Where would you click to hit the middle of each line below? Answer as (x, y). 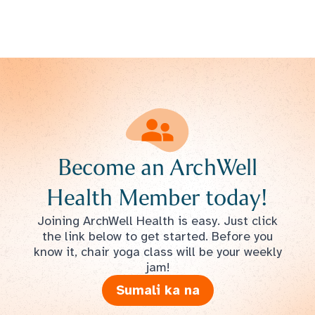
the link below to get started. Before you (157, 236)
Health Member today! (157, 197)
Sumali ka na (157, 290)
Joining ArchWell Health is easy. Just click (157, 220)
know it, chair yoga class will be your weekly (157, 251)
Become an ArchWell (157, 167)
